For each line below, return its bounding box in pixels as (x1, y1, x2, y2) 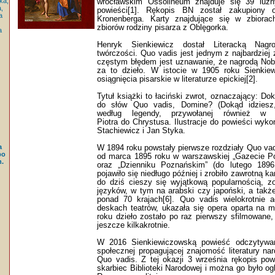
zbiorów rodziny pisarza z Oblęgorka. (97, 23, 228, 32)
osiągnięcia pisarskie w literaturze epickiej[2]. (97, 74, 258, 83)
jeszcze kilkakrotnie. (97, 220, 170, 230)
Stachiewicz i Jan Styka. (97, 126, 185, 135)
